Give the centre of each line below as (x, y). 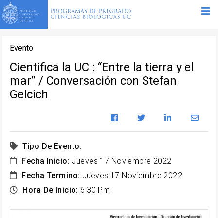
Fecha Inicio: (46, 161)
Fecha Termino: (51, 176)
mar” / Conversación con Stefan (93, 81)
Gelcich (29, 95)
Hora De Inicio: (50, 190)
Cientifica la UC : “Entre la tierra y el (102, 67)
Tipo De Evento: (52, 146)
